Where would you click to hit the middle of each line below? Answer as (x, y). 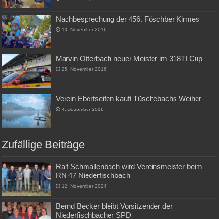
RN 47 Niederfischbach (93, 175)
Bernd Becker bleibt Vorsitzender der (114, 206)
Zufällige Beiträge (44, 144)
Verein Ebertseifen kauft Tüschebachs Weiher (129, 98)
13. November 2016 (84, 30)
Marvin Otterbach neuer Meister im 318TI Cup (129, 59)
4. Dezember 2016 (83, 109)
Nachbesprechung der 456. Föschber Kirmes (128, 19)
